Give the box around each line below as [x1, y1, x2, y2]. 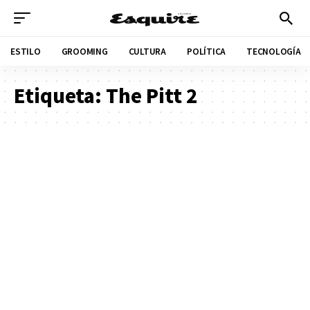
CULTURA [128, 45, 166, 57]
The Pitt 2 [106, 82, 197, 109]
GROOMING [61, 45, 108, 57]
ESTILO [10, 45, 41, 57]
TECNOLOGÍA [246, 45, 301, 57]
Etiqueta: [14, 82, 106, 109]
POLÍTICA [186, 45, 226, 57]
